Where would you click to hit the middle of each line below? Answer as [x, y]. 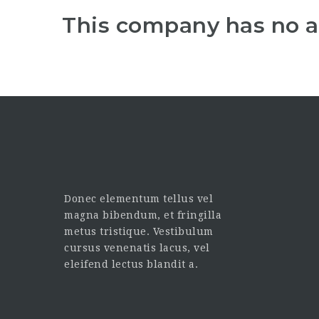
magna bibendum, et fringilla [143, 215]
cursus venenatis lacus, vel [137, 248]
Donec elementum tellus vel [138, 199]
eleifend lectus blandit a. [131, 264]
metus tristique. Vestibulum [139, 231]
